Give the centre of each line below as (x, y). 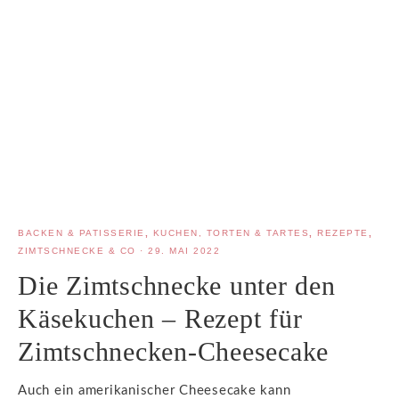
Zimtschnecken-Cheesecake (173, 351)
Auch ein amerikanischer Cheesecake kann (155, 390)
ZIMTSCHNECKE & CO (77, 250)
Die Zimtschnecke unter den (177, 285)
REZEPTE (343, 232)
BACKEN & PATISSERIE (81, 232)
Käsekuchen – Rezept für (160, 318)
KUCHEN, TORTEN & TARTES (231, 232)
